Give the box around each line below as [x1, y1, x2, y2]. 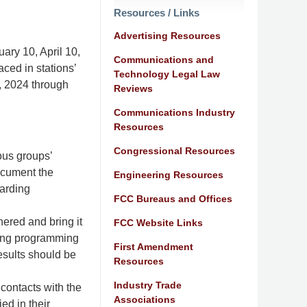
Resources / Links [114, 6, 199, 19]
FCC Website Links [114, 217, 203, 228]
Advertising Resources [114, 29, 221, 41]
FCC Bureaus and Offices [114, 193, 232, 204]
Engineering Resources [114, 169, 223, 180]
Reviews [114, 82, 153, 94]
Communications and [114, 53, 214, 65]
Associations [114, 293, 175, 305]
